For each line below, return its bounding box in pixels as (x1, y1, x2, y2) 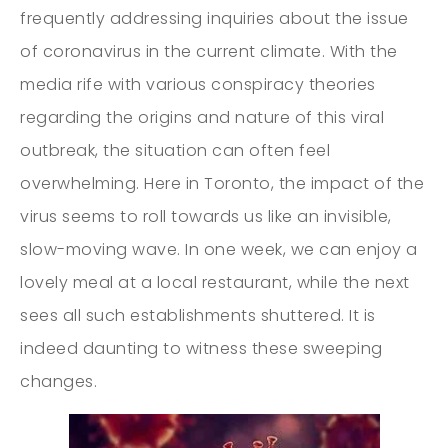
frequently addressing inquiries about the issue (20, 6, 409, 30)
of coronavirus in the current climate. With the (20, 39, 398, 63)
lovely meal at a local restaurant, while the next (20, 270, 410, 294)
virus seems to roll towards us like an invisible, (20, 204, 392, 228)
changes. (20, 369, 97, 393)
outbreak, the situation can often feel (20, 138, 330, 162)
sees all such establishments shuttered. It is (20, 303, 376, 327)
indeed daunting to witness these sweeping (20, 336, 383, 360)
